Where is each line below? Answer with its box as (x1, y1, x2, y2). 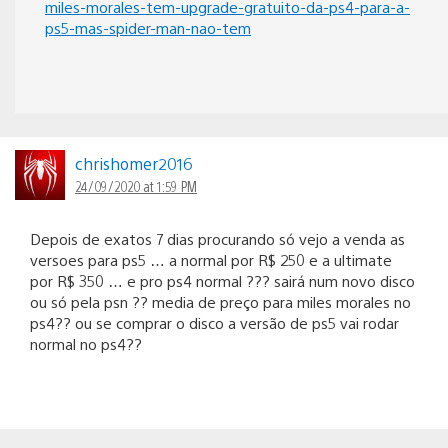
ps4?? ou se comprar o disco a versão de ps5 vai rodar (30, 312, 399, 332)
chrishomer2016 (75, 152, 192, 174)
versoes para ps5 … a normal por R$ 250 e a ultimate (30, 249, 392, 269)
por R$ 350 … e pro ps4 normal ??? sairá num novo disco (30, 270, 415, 290)
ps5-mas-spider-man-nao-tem (45, 17, 251, 37)
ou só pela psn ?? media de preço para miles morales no (30, 291, 411, 311)
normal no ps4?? (30, 333, 142, 353)
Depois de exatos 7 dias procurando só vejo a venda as (30, 228, 405, 248)
